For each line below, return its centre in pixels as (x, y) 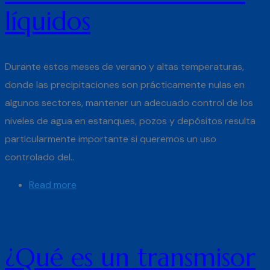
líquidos (48, 22)
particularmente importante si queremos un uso (111, 139)
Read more (53, 185)
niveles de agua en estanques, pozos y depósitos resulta (130, 121)
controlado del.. (39, 157)
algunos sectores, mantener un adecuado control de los (129, 103)
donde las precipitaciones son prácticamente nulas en (125, 85)
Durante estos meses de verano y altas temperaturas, (124, 67)
